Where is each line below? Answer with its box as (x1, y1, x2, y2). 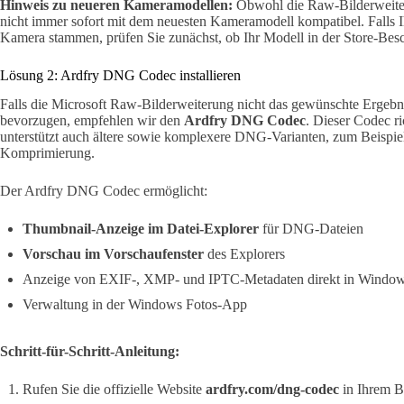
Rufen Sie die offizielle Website (23, 381, 206, 398)
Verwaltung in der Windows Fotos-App (23, 297, 247, 313)
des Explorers (204, 246, 285, 262)
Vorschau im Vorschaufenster (23, 246, 204, 262)
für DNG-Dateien (259, 221, 363, 237)
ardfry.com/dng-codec (206, 381, 339, 398)
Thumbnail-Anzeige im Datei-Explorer (23, 221, 259, 237)
